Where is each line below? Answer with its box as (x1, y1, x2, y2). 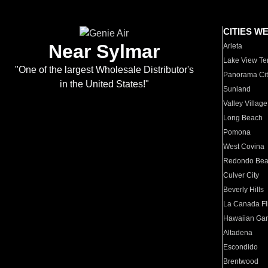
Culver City (223, 171, 260, 179)
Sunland (223, 85, 251, 93)
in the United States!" (59, 79, 149, 89)
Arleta (223, 42, 243, 50)
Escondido (223, 243, 258, 251)
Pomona (223, 128, 251, 136)
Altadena (223, 229, 253, 237)
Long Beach (223, 114, 263, 122)
